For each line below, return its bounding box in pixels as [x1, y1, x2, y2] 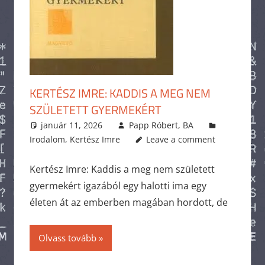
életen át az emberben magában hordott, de [29, 195, 228, 209]
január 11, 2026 [41, 119, 103, 131]
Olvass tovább [38, 231, 96, 244]
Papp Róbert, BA [128, 119, 193, 131]
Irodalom [29, 133, 65, 145]
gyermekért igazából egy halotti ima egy [29, 179, 206, 192]
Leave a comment [146, 133, 216, 145]
